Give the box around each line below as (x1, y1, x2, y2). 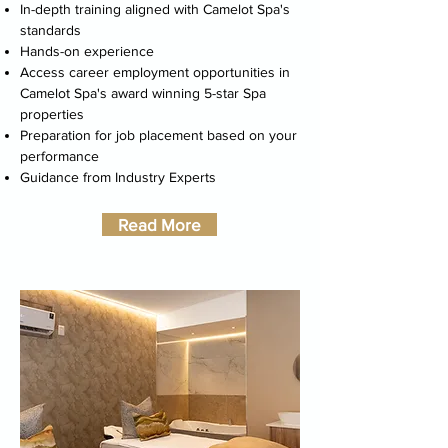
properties (20, 106, 84, 122)
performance (20, 148, 99, 164)
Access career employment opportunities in (20, 64, 290, 80)
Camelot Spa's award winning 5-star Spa (20, 85, 266, 101)
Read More (118, 215, 201, 234)
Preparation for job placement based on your (20, 127, 297, 143)
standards (20, 22, 81, 38)
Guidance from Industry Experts (20, 169, 216, 185)
